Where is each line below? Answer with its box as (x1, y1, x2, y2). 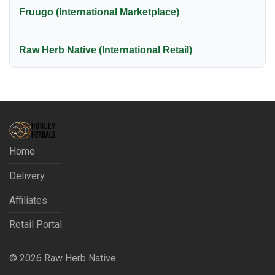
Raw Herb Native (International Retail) (19, 45, 192, 56)
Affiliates (9, 194, 47, 206)
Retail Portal (9, 219, 62, 231)
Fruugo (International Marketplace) (19, 7, 179, 18)
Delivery (9, 169, 45, 182)
